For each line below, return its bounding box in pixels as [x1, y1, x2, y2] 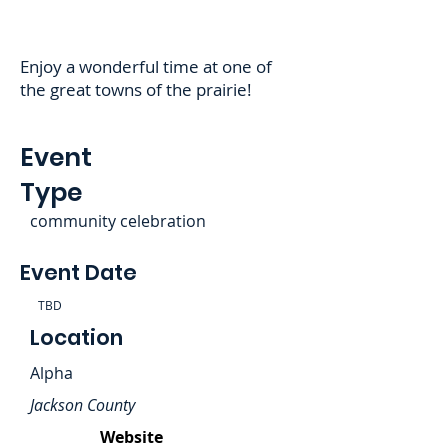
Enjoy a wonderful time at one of [20, 55, 272, 78]
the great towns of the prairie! [20, 78, 252, 101]
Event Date [20, 258, 137, 287]
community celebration [30, 210, 206, 232]
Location [30, 323, 123, 352]
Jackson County [30, 394, 135, 416]
